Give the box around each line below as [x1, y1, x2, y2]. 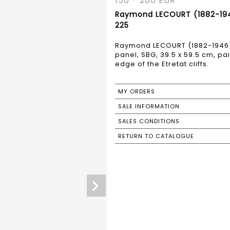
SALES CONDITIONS [118, 117, 180, 125]
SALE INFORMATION [118, 102, 180, 110]
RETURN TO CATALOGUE [118, 131, 194, 140]
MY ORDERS [118, 87, 155, 95]
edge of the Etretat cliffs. [115, 59, 209, 69]
